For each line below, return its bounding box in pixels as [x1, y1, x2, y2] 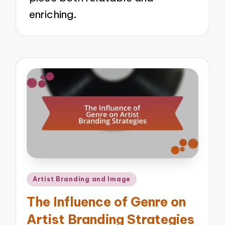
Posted [26, 172, 56, 183]
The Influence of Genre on [27, 193, 186, 210]
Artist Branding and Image [33, 175, 131, 183]
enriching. [29, 8, 77, 22]
